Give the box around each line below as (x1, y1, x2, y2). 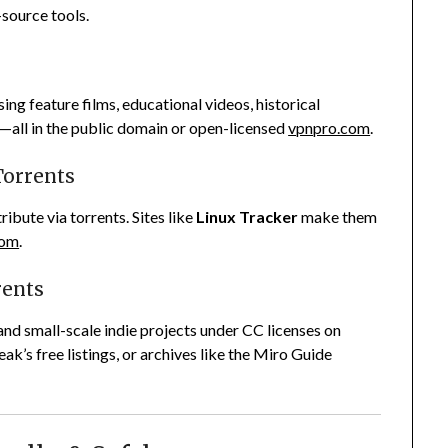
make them (298, 207, 378, 227)
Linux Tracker (196, 207, 299, 227)
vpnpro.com (288, 118, 371, 138)
